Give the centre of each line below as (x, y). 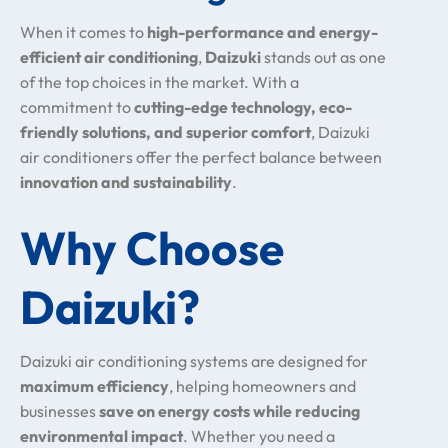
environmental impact (101, 436)
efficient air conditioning (109, 57)
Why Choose (152, 248)
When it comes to (83, 32)
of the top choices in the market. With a (159, 82)
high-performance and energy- (262, 32)
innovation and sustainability (126, 182)
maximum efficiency (94, 386)
